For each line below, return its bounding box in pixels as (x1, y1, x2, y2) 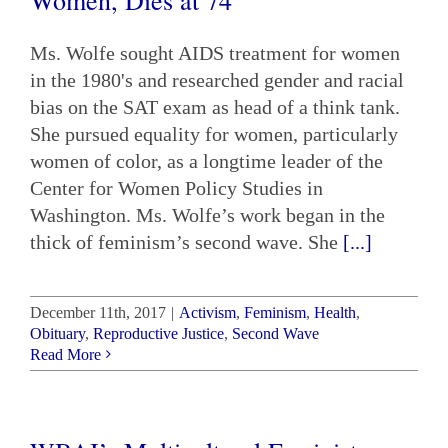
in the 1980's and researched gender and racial (30, 68, 404, 91)
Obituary (30, 324, 85, 342)
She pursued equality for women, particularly (30, 122, 398, 145)
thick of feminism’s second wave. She (30, 230, 343, 253)
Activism (179, 303, 236, 321)
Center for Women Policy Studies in (30, 176, 323, 199)
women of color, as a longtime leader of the (30, 149, 383, 172)
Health (314, 303, 356, 321)
